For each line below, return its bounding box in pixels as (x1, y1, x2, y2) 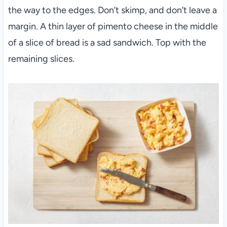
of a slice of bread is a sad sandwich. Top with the (8, 37, 206, 49)
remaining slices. (8, 53, 74, 65)
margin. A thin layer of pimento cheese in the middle (8, 21, 218, 32)
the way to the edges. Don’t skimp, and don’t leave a (8, 5, 217, 16)
